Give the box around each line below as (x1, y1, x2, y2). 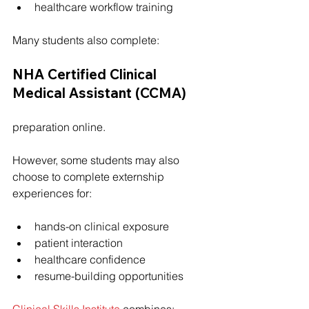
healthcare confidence (34, 252, 146, 266)
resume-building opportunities (34, 269, 183, 283)
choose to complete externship (12, 170, 167, 183)
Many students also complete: (12, 33, 159, 47)
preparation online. (12, 120, 106, 134)
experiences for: (12, 186, 92, 200)
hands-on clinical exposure (34, 219, 169, 233)
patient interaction (34, 236, 123, 250)
